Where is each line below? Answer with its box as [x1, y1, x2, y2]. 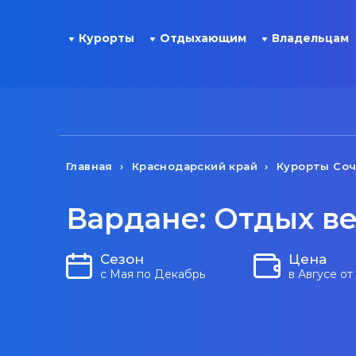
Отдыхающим [160, 31, 246, 45]
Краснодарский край [131, 160, 258, 172]
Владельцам [272, 31, 349, 45]
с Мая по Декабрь [100, 267, 206, 281]
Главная [66, 160, 113, 172]
